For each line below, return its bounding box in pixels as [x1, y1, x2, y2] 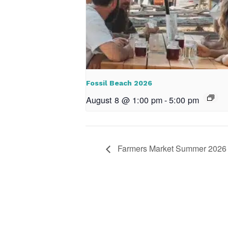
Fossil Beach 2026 [86, 78, 152, 87]
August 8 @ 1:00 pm [86, 93, 162, 106]
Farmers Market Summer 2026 [116, 142, 226, 154]
